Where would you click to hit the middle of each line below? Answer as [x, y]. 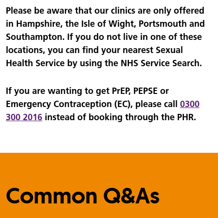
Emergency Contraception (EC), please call [93, 104]
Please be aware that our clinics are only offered [105, 10]
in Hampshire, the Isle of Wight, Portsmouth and [105, 23]
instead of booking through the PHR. [119, 117]
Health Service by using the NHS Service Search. [104, 63]
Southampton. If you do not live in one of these [104, 36]
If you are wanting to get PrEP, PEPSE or [87, 91]
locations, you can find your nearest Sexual [94, 50]
